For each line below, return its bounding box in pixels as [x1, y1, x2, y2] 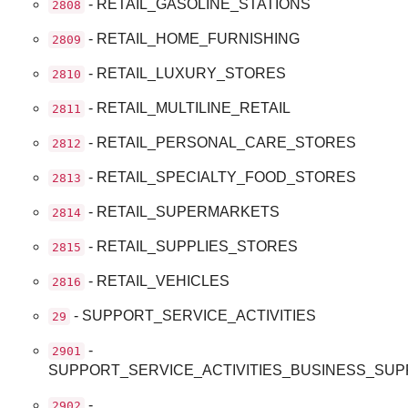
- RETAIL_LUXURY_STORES [85, 65, 287, 81]
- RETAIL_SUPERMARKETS [85, 203, 280, 219]
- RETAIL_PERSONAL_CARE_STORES [85, 134, 357, 150]
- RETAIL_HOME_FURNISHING [85, 30, 301, 46]
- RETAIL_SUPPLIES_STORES [85, 238, 299, 254]
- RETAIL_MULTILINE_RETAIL [85, 99, 291, 116]
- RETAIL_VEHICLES [85, 272, 230, 289]
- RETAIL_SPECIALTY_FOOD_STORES [85, 168, 357, 185]
